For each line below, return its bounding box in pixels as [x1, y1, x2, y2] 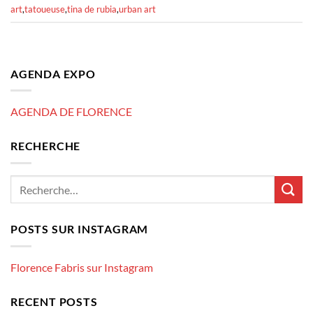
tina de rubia [67, 3, 117, 15]
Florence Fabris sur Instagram [10, 260, 153, 274]
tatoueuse [24, 3, 65, 15]
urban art [119, 3, 156, 15]
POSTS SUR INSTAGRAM [10, 222, 149, 236]
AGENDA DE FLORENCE [10, 105, 132, 119]
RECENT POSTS [10, 294, 98, 308]
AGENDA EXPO [10, 66, 96, 80]
